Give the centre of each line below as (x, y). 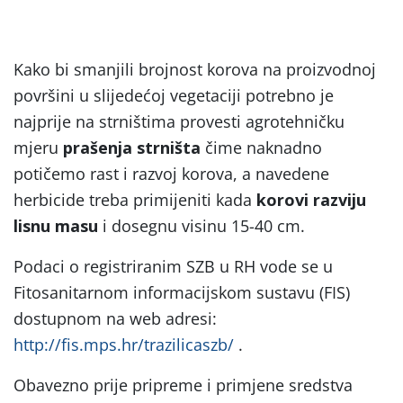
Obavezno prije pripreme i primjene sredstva (183, 385)
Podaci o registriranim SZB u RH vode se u (173, 266)
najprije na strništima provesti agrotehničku (179, 121)
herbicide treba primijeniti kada (135, 199)
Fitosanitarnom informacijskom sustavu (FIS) (182, 292)
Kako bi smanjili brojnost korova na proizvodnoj (195, 69)
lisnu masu (56, 225)
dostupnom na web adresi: (115, 318)
